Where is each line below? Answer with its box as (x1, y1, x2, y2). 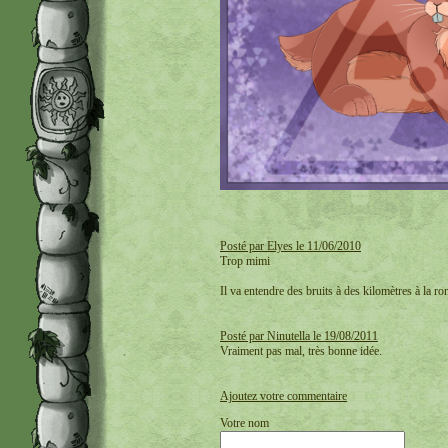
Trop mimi (220, 254, 270, 269)
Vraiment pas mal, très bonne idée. (220, 344, 382, 359)
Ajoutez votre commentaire (220, 389, 347, 404)
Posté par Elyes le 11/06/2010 (220, 239, 361, 254)
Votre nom (220, 416, 269, 431)
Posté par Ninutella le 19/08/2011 (220, 329, 378, 344)
